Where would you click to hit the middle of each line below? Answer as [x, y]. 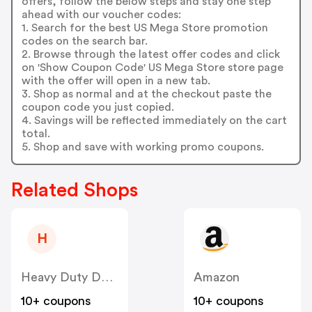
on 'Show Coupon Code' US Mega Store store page [152, 67]
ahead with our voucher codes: [101, 14]
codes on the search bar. [84, 41]
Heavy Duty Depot [107, 278]
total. [36, 133]
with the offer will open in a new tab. [116, 80]
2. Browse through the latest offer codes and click [150, 54]
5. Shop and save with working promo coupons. [142, 147]
